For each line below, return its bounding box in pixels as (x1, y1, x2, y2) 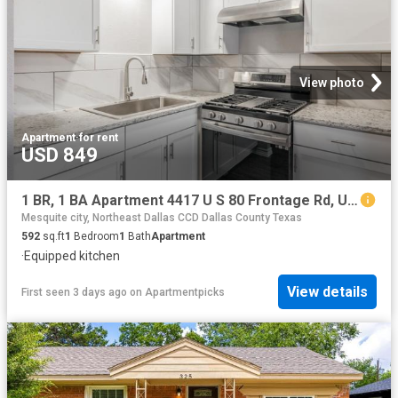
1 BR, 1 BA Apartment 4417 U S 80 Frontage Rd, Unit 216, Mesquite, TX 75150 (347, 191, 358, 209)
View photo (299, 75, 364, 90)
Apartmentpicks (145, 285, 225, 298)
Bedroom (71, 229, 119, 243)
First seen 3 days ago (21, 285, 127, 298)
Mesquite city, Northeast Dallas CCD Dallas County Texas (21, 211, 302, 224)
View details (287, 283, 368, 301)
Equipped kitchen (24, 248, 120, 263)
